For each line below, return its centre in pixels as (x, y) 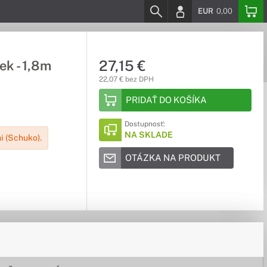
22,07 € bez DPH (126, 79)
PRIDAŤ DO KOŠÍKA (166, 100)
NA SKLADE (148, 135)
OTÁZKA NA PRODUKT (173, 158)
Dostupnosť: (145, 124)
